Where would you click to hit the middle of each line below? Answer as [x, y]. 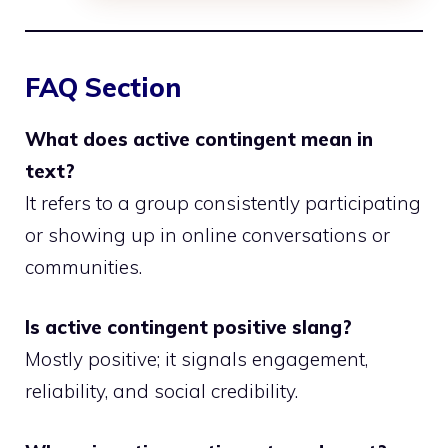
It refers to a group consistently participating [223, 202]
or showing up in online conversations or [207, 234]
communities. [83, 266]
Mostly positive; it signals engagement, [196, 359]
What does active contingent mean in [199, 138]
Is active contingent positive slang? [188, 327]
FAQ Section [103, 87]
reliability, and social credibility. [161, 391]
